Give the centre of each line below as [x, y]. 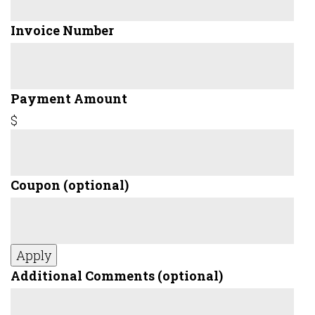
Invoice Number [62, 30]
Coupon [37, 185]
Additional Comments [84, 276]
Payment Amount [69, 98]
